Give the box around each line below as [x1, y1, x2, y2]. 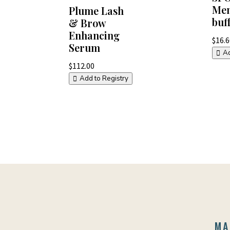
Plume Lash [69, 3, 124, 17]
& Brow [69, 15, 106, 30]
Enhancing [69, 28, 120, 42]
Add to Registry [80, 74, 129, 84]
